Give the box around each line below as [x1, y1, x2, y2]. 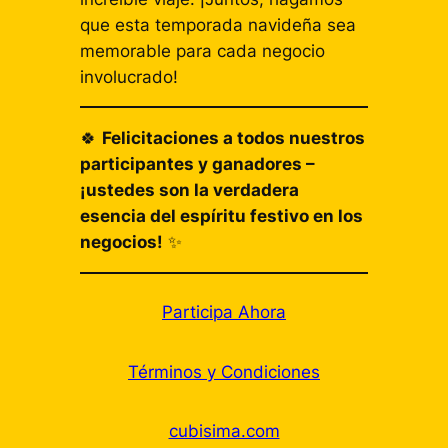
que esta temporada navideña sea [79, 14, 356, 35]
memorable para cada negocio [79, 40, 325, 61]
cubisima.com [168, 421, 280, 442]
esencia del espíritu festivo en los [79, 206, 363, 227]
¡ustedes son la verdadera [79, 180, 299, 201]
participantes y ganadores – [79, 154, 315, 175]
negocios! [79, 232, 163, 253]
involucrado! [79, 66, 178, 87]
